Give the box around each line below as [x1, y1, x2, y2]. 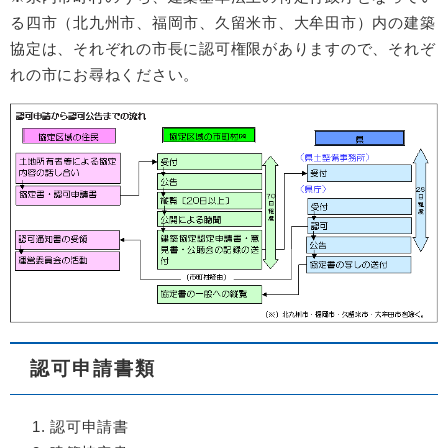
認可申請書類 [30, 358, 156, 380]
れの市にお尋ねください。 [10, 66, 199, 84]
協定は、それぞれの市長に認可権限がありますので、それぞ [10, 40, 436, 58]
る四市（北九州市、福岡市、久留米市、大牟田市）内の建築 [10, 14, 436, 32]
